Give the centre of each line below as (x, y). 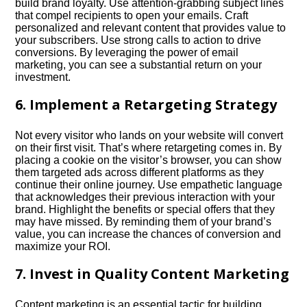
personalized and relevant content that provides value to (151, 28)
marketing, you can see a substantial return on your (139, 65)
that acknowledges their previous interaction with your (145, 197)
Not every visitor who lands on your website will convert (149, 135)
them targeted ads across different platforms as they (140, 172)
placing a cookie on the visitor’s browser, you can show (149, 160)
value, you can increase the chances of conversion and (148, 234)
